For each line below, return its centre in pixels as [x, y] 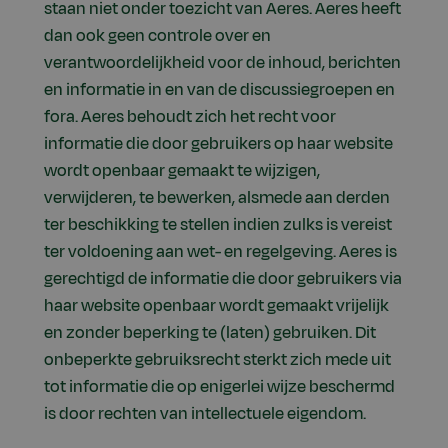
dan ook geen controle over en [157, 36]
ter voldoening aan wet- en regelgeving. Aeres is [220, 252]
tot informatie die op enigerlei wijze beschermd [219, 387]
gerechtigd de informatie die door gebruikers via [223, 279]
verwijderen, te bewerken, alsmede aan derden [217, 198]
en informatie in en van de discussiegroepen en [219, 90]
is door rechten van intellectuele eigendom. [205, 414]
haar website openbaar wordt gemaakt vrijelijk [216, 306]
